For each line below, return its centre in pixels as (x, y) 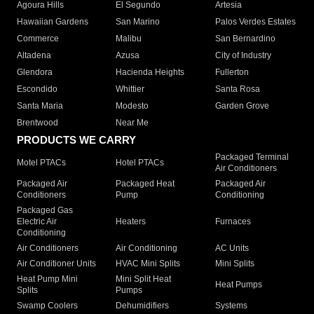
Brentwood (37, 123)
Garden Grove (242, 106)
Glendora (35, 73)
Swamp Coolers (47, 306)
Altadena (34, 56)
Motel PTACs (41, 163)
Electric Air (37, 222)
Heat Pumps (238, 285)
